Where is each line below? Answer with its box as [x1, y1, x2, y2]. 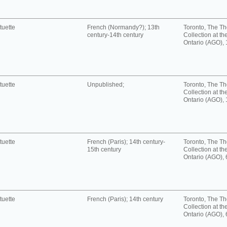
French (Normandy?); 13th [87, 24, 160, 31]
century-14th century [87, 31, 143, 39]
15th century [87, 146, 121, 153]
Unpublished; [87, 81, 124, 88]
